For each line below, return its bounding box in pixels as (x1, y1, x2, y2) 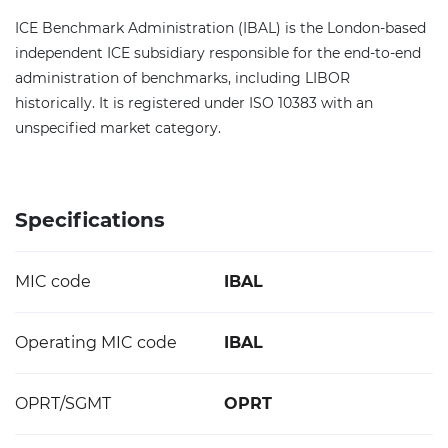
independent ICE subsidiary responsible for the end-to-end (15, 44, 421, 62)
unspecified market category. (15, 119, 221, 137)
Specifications (15, 208, 165, 232)
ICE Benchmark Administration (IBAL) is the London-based (15, 19, 426, 37)
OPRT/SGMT (15, 394, 111, 413)
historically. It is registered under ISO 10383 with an (15, 94, 373, 112)
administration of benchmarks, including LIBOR (15, 69, 350, 87)
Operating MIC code (15, 333, 177, 352)
